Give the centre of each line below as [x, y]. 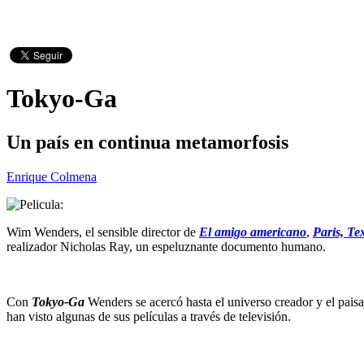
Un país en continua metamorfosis [147, 142]
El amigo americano [253, 232]
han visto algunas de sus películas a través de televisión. [149, 316]
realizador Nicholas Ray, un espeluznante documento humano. [166, 246]
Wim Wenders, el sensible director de [103, 232]
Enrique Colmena [52, 176]
